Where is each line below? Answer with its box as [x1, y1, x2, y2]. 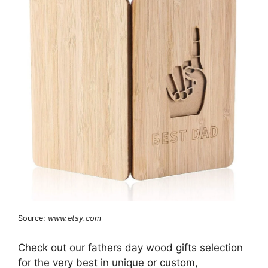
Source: [18, 214, 48, 223]
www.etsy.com [48, 214, 101, 223]
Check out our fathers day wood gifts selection [18, 241, 243, 254]
